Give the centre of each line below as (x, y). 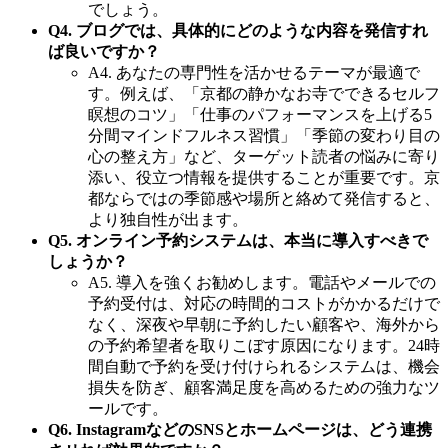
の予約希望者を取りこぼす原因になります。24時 (264, 345)
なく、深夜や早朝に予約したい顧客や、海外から (264, 324)
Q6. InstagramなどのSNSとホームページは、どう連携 (240, 429)
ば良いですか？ (104, 51)
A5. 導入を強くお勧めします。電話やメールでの (262, 282)
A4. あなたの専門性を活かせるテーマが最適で (254, 72)
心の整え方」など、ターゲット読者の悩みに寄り (264, 156)
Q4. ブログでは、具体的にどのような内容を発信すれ (238, 30)
